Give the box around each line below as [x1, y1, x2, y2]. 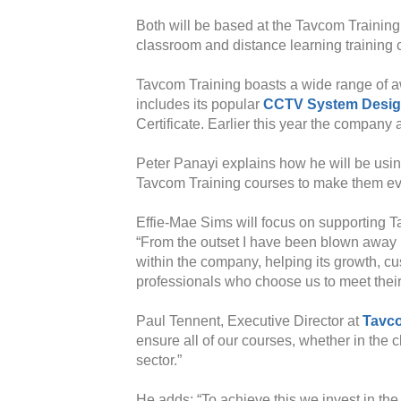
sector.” [136, 353, 182, 368]
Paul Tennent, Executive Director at [136, 313, 363, 328]
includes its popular [136, 97, 263, 112]
